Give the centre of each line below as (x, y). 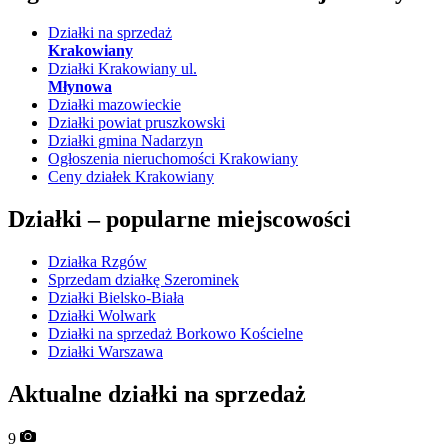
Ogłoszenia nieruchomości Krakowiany (173, 159)
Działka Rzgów (97, 262)
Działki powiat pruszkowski (136, 123)
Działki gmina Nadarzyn (125, 141)
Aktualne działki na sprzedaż (157, 394)
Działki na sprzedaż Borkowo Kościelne (175, 334)
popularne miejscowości (228, 219)
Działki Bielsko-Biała (116, 298)
